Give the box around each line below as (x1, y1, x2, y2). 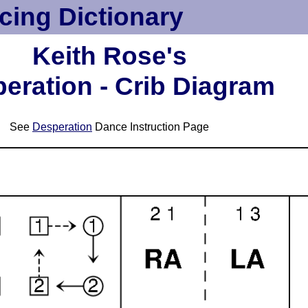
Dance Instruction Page (92, 120, 209, 133)
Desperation (32, 120, 92, 133)
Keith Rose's (32, 42, 187, 70)
